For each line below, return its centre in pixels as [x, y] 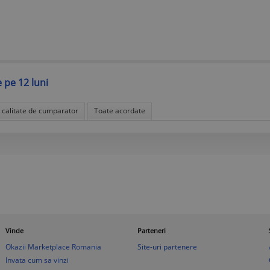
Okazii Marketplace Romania [54, 246]
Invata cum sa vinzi [37, 260]
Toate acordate [120, 110]
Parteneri [151, 230]
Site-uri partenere [167, 246]
